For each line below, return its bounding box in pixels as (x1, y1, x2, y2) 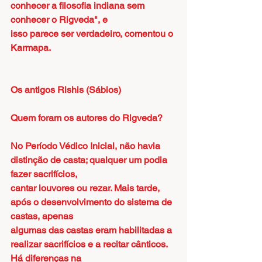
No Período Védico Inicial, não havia (11, 140, 163, 151)
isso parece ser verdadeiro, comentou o (11, 28, 175, 39)
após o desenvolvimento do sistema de (11, 196, 174, 208)
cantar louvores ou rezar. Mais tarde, (11, 182, 162, 194)
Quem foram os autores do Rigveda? (11, 112, 163, 123)
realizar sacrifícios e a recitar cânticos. (11, 239, 170, 250)
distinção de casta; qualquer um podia (11, 154, 170, 166)
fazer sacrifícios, (11, 168, 77, 180)
